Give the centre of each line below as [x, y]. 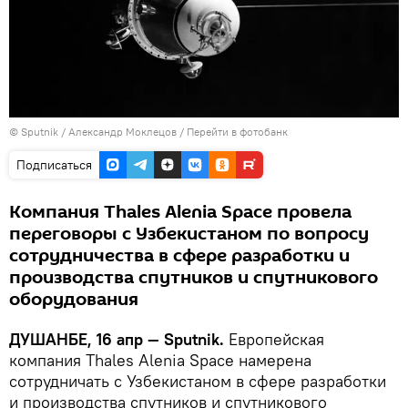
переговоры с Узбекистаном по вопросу [189, 234]
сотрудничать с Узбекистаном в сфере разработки [198, 381]
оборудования [74, 299]
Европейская [274, 339]
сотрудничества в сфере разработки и [179, 255]
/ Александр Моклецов [119, 131]
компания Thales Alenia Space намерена [160, 360]
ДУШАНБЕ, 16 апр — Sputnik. [117, 339]
